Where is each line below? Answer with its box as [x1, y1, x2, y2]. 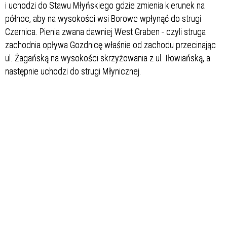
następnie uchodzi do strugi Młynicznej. [5, 65, 141, 77]
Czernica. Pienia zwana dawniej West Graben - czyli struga [5, 26, 206, 37]
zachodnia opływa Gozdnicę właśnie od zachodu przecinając [5, 39, 216, 50]
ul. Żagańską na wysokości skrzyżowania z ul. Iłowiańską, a [5, 52, 210, 63]
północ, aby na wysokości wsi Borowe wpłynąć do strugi [5, 13, 201, 24]
